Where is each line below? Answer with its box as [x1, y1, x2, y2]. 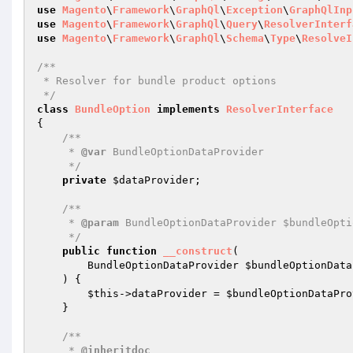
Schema [226, 32, 264, 44]
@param [81, 217, 119, 229]
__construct [163, 245, 232, 257]
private [62, 174, 106, 186]
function [106, 245, 157, 257]
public [62, 245, 100, 257]
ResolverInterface [226, 103, 333, 115]
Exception [226, 4, 283, 16]
